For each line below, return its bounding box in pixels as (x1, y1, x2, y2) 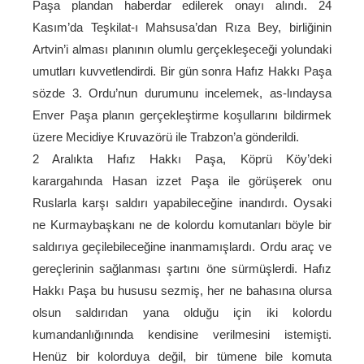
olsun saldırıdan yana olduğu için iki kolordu (32, 305, 331, 319)
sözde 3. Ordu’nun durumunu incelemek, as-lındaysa (32, 86, 331, 100)
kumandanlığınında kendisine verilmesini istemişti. (32, 327, 331, 341)
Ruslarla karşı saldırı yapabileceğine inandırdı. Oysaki (32, 196, 331, 210)
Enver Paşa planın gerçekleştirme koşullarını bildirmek (32, 108, 331, 122)
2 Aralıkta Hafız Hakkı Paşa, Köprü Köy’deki (32, 152, 331, 166)
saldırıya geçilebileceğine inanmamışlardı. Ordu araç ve (32, 240, 331, 253)
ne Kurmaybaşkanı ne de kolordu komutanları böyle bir (32, 218, 331, 232)
